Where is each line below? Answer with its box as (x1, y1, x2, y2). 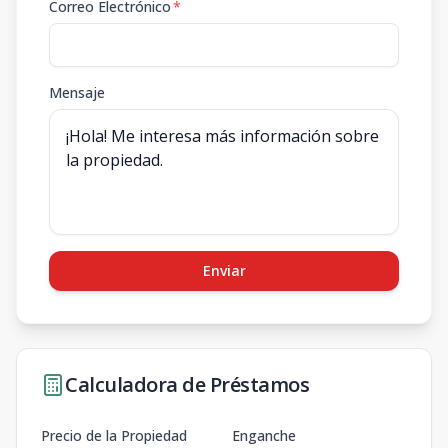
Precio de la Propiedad (41, 426, 187, 445)
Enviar (202, 261, 246, 280)
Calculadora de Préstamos (65, 371, 309, 398)
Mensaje (49, 83, 105, 102)
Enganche (232, 426, 296, 445)
